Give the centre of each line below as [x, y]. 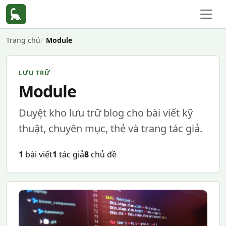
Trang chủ [23, 40]
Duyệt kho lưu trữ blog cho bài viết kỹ [106, 113]
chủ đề [103, 154]
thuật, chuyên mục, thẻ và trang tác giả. [110, 128]
